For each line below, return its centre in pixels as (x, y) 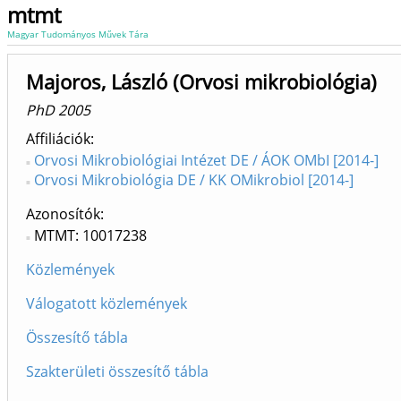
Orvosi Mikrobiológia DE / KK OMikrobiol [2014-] (194, 180)
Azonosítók (63, 214)
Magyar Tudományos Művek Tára (78, 34)
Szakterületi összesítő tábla (117, 371)
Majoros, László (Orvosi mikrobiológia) (201, 82)
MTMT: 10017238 (90, 235)
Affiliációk (58, 139)
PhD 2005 (58, 110)
